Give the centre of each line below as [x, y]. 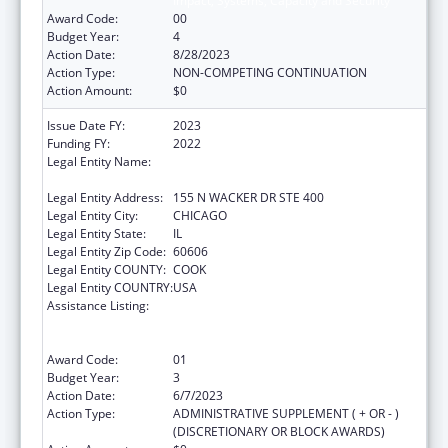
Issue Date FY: [86, 125]
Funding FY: [78, 143]
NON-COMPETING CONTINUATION [270, 72]
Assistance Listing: [98, 305]
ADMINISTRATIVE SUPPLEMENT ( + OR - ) [286, 413]
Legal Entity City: [92, 215]
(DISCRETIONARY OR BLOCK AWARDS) [279, 431]
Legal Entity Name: [99, 161]
